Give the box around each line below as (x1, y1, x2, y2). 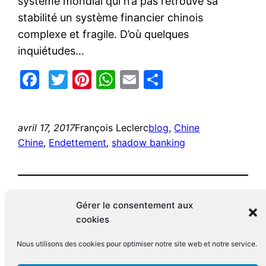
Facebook (39, 67, 128, 91)
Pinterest (91, 67, 173, 91)
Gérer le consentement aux (76, 199, 193, 211)
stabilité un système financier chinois (18, 11, 204, 24)
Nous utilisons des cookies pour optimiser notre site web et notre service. (17, 239, 257, 248)
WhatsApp (115, 67, 210, 91)
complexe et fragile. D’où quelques (18, 27, 189, 40)
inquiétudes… (18, 44, 85, 57)
